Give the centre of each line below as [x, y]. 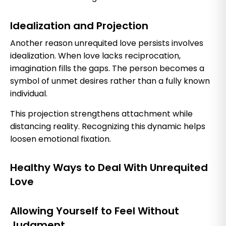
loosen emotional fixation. [61, 139]
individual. [29, 93]
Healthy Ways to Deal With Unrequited [109, 167]
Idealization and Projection [79, 25]
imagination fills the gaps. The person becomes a [107, 68]
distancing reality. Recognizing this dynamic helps [108, 126]
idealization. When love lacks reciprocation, [95, 55]
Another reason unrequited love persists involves [107, 43]
